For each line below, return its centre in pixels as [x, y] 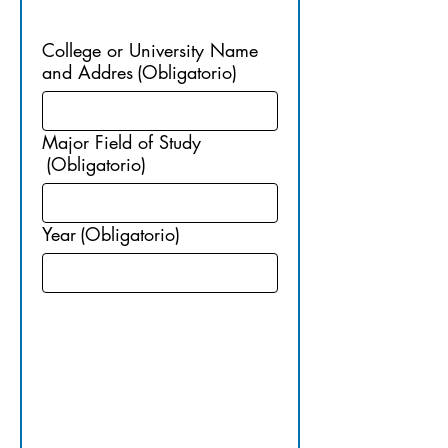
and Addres [87, 72]
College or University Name [150, 50]
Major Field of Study [121, 142]
